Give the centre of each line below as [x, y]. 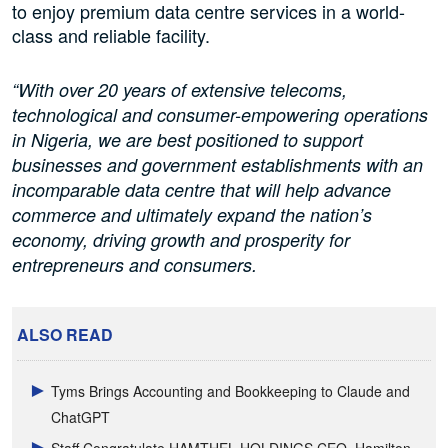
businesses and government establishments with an [217, 165]
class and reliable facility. [111, 35]
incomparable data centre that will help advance [201, 190]
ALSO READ [65, 335]
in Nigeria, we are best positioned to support [187, 140]
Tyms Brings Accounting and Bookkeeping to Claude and [231, 391]
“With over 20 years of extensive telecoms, [179, 90]
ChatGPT [81, 417]
